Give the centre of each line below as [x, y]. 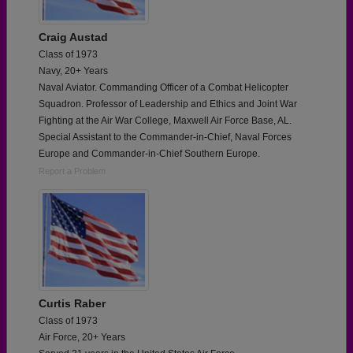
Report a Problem [72, 171]
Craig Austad [73, 37]
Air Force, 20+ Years [82, 337]
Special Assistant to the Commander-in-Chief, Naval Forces [165, 137]
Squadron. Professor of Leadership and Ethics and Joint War [168, 104]
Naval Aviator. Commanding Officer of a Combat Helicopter [163, 87]
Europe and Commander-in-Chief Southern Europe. [149, 153]
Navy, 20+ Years [73, 71]
